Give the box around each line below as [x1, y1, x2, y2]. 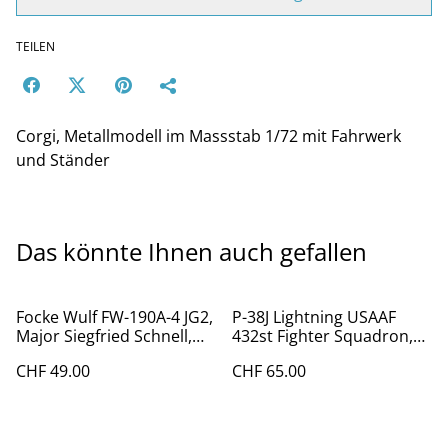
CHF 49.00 [16, 360, 90, 382]
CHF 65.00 [232, 360, 306, 382]
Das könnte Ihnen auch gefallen [16, 235, 367, 268]
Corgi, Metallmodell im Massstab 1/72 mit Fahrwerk [16, 125, 401, 147]
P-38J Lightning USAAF [232, 306, 396, 328]
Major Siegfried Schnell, [16, 325, 192, 347]
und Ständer [16, 149, 110, 171]
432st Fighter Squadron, [232, 325, 413, 347]
